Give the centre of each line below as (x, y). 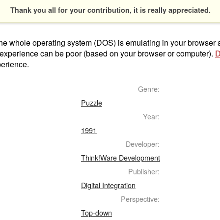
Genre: (149, 88)
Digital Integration (108, 185)
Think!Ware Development (121, 157)
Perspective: (140, 198)
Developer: (143, 143)
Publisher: (144, 171)
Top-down (96, 212)
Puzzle (92, 102)
